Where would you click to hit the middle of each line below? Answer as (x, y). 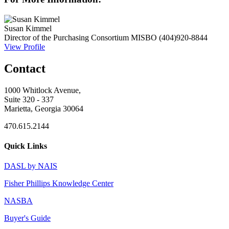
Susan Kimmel (28, 28)
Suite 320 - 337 (29, 99)
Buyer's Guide (27, 218)
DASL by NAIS (31, 166)
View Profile (25, 47)
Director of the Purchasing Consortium (66, 37)
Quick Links (26, 146)
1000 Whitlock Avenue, (42, 90)
